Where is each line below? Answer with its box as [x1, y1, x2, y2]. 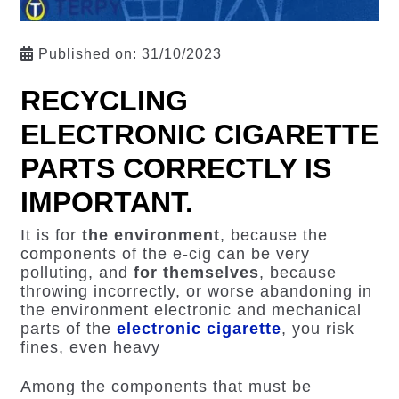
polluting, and [20, 264, 134, 282]
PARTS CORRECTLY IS [20, 151, 331, 184]
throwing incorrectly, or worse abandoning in [20, 282, 372, 301]
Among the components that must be [20, 378, 312, 395]
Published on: [37, 46, 137, 62]
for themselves [133, 264, 259, 282]
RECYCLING [20, 84, 188, 117]
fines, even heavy [20, 338, 160, 357]
